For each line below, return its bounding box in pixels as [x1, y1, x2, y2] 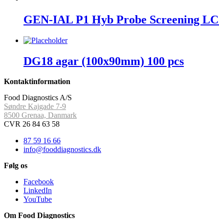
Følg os [4, 161, 27, 170]
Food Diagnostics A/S [4, 93, 72, 102]
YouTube [23, 195, 52, 203]
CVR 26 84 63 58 [4, 119, 60, 128]
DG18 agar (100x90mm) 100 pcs [23, 54, 184, 67]
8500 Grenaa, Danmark [4, 110, 77, 119]
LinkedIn [23, 186, 52, 195]
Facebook [23, 177, 54, 186]
